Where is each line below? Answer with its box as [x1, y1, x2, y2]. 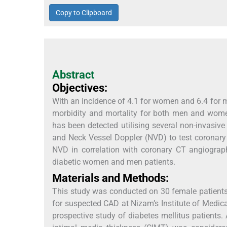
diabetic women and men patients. [52, 157, 175, 167]
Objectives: [52, 81, 107, 94]
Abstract [52, 68, 94, 81]
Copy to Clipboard [56, 8, 112, 17]
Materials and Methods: [52, 171, 169, 184]
